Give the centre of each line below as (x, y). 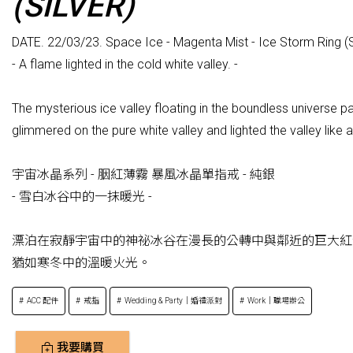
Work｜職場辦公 (276, 301)
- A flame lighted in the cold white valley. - (125, 65)
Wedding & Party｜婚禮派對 (173, 301)
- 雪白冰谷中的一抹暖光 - (82, 197)
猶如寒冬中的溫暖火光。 (81, 263)
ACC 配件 (43, 301)
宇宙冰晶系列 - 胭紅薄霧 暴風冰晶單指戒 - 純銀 (143, 175)
